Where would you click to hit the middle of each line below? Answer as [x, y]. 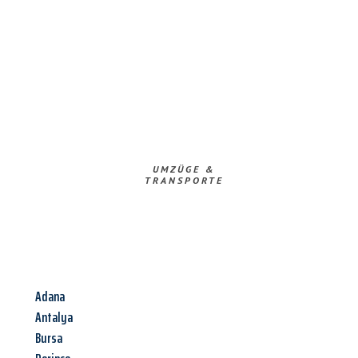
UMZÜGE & [184, 169]
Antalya [54, 318]
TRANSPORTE [184, 181]
